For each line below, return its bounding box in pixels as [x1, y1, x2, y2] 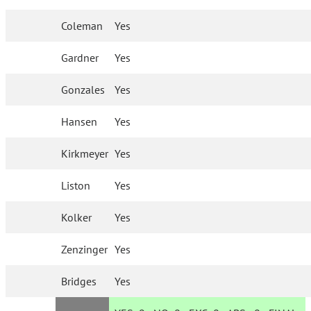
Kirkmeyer [61, 146, 109, 160]
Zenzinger [61, 242, 108, 256]
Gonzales [61, 83, 106, 96]
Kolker [61, 210, 92, 224]
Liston [61, 178, 91, 192]
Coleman [61, 19, 103, 33]
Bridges [61, 274, 97, 288]
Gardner [61, 51, 99, 65]
